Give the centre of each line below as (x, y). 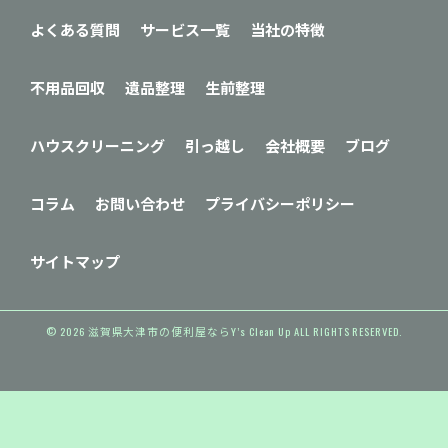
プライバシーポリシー (280, 203)
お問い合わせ (140, 203)
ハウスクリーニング (97, 145)
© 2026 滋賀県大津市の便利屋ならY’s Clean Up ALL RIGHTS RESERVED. (224, 331)
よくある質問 (75, 29)
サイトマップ (75, 261)
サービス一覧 (185, 29)
